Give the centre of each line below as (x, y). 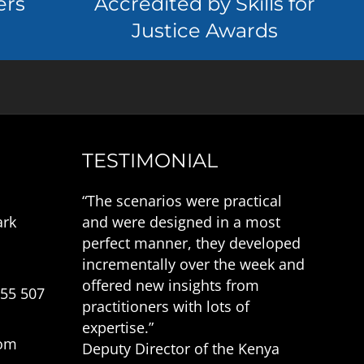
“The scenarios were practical (182, 201)
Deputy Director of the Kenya (180, 349)
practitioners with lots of (165, 306)
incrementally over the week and (193, 264)
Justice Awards (204, 30)
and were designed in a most (181, 222)
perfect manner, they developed (191, 243)
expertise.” (117, 327)
